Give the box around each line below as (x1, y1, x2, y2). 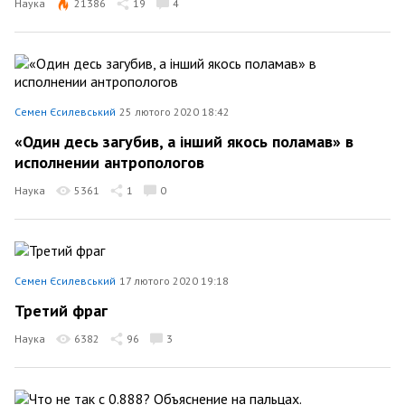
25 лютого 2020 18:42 (119, 105, 230, 118)
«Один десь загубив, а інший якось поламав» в (14, 130, 353, 152)
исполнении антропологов (14, 152, 204, 173)
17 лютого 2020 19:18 (119, 274, 229, 287)
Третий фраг (14, 299, 108, 321)
